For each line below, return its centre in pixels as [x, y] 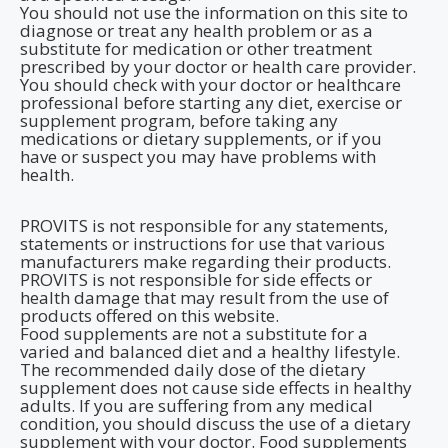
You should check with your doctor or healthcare [210, 84]
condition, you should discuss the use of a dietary [215, 423]
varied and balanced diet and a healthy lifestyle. [210, 351]
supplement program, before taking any [179, 120]
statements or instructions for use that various [202, 243]
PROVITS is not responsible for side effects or [196, 279]
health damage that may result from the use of [204, 297]
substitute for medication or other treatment [196, 48]
